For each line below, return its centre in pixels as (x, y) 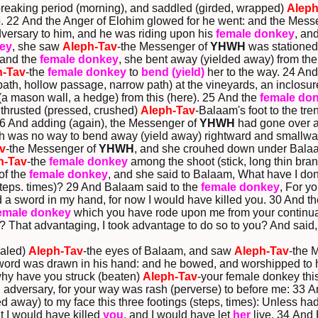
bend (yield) (172, 72)
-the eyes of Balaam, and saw (159, 251)
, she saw (37, 47)
